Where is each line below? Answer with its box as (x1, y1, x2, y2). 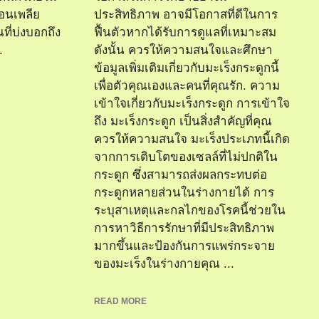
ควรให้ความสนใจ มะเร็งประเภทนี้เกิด (94, 132, 290, 146)
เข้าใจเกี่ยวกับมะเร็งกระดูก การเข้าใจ (94, 97, 290, 110)
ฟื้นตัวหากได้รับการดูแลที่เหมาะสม (94, 26, 276, 39)
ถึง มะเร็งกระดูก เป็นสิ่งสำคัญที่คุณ (94, 115, 272, 128)
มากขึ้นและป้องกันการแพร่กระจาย (94, 239, 275, 253)
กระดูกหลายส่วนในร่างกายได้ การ (94, 186, 274, 199)
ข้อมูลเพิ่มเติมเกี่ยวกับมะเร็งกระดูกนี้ (94, 61, 279, 75)
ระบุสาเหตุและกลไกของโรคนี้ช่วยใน (94, 204, 286, 217)
